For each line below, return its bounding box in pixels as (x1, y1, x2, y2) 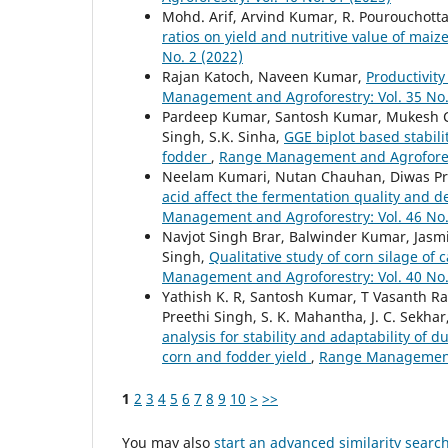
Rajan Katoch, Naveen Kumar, (162, 66, 366, 86)
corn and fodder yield (162, 346, 311, 366)
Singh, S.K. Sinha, (162, 126, 284, 146)
